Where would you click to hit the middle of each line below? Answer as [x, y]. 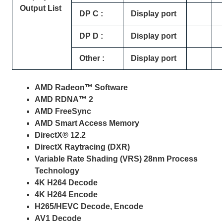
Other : [92, 58]
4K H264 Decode [66, 182]
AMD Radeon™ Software [82, 87]
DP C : [91, 14]
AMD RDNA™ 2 [64, 99]
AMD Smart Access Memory [87, 123]
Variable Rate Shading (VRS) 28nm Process [116, 159]
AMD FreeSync [63, 111]
